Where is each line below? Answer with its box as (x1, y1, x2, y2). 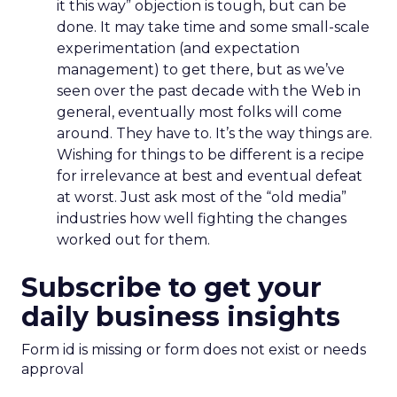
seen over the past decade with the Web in (57, 82, 361, 99)
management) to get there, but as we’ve (57, 61, 345, 78)
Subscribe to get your (21, 271, 322, 304)
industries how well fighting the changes (57, 210, 346, 227)
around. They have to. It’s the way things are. (57, 125, 372, 142)
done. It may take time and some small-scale (57, 19, 370, 35)
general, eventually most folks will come (57, 104, 342, 121)
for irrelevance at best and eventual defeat (57, 167, 362, 184)
